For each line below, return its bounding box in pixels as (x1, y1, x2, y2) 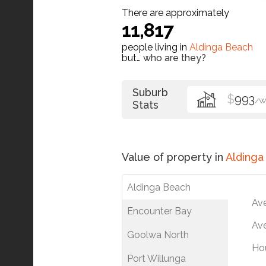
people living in (122, 41, 189, 53)
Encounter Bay (127, 205, 192, 217)
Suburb (132, 85, 168, 99)
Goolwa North (127, 229, 189, 240)
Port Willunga (127, 252, 186, 264)
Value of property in (122, 150, 226, 163)
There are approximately (122, 7, 229, 18)
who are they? (143, 52, 206, 64)
